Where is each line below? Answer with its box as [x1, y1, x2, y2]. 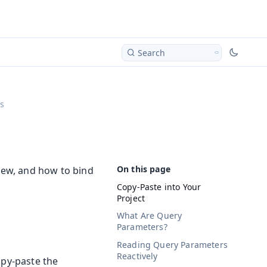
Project [117, 192, 145, 204]
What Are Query [117, 210, 182, 222]
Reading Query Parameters [117, 238, 228, 250]
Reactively [117, 250, 158, 262]
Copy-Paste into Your [117, 181, 201, 193]
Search [138, 46, 165, 58]
